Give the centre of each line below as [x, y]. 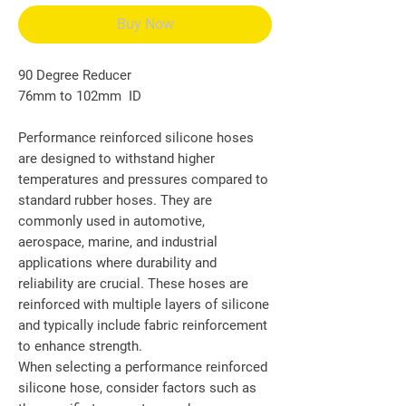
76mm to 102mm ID [80, 97]
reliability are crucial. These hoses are [133, 284]
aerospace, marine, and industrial [118, 242]
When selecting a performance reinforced [143, 367]
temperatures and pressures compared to [143, 180]
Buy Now [145, 24]
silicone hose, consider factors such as [137, 388]
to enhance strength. [80, 347]
